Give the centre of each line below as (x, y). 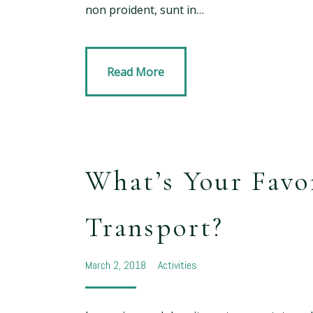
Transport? (155, 227)
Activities (177, 265)
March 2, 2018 (117, 265)
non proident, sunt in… (145, 10)
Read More (136, 72)
